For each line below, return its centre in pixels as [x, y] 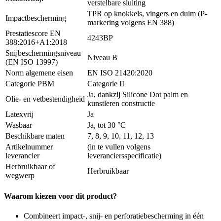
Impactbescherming [36, 18]
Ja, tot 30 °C [107, 125]
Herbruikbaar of [30, 167]
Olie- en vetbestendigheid [45, 99]
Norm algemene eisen [39, 73]
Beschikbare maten [35, 136]
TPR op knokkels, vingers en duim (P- [147, 14]
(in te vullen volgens [119, 147]
